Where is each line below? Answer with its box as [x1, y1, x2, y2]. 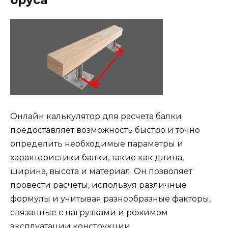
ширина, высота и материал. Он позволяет [10, 166, 192, 176]
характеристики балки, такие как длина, [10, 152, 184, 162]
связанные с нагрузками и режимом [10, 207, 168, 217]
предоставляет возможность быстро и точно [10, 125, 200, 135]
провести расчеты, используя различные [10, 180, 187, 190]
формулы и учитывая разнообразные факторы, [10, 193, 211, 204]
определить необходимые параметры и [10, 138, 183, 149]
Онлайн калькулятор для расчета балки [10, 111, 182, 121]
